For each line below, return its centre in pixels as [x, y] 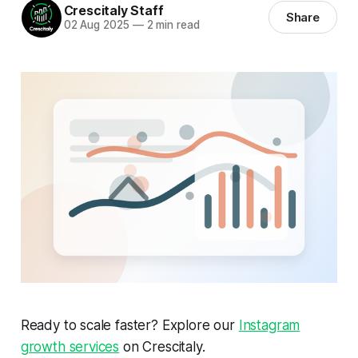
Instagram [269, 326]
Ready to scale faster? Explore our [129, 326]
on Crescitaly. [162, 347]
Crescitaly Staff [113, 11]
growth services [70, 347]
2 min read [171, 25]
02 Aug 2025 [96, 25]
